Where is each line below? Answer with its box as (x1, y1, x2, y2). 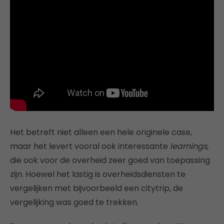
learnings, (170, 140, 208, 152)
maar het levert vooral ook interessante (10, 140, 170, 152)
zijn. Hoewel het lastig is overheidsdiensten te (10, 168, 185, 180)
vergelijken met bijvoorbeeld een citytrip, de (10, 182, 183, 194)
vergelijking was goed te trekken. (10, 196, 138, 208)
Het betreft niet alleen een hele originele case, (10, 126, 192, 138)
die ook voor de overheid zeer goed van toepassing (10, 154, 210, 166)
